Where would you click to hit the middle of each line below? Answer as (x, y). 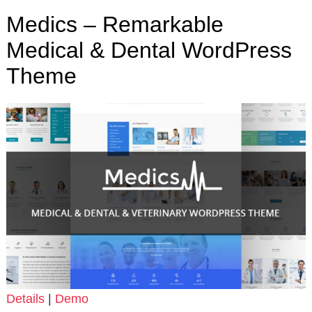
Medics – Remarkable (115, 24)
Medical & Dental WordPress (149, 50)
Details (25, 299)
